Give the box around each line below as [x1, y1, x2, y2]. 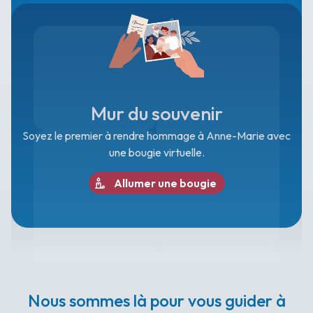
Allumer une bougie [113, 176, 217, 190]
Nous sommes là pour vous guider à [27, 290, 286, 311]
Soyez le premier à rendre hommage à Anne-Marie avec [22, 129, 291, 143]
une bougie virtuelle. [108, 145, 205, 159]
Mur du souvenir [90, 101, 223, 125]
